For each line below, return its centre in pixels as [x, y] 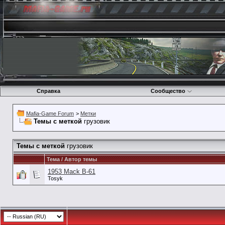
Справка [48, 91]
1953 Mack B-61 [72, 172]
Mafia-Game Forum [50, 114]
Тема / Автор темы [72, 159]
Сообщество [168, 91]
